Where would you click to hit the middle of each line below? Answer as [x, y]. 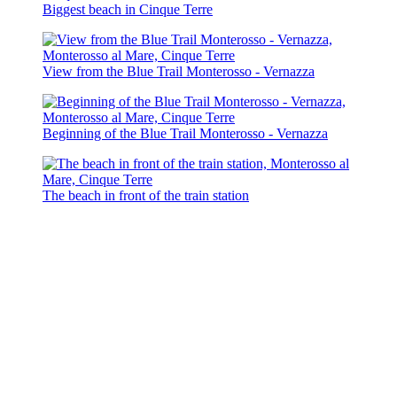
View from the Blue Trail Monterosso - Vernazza [179, 72]
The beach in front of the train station [146, 196]
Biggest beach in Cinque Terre [128, 10]
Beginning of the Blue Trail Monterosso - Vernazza [185, 134]
